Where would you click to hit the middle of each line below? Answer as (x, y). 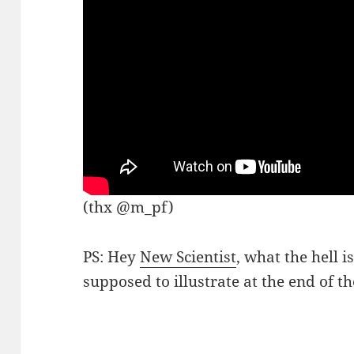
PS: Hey (112, 257)
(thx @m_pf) (129, 207)
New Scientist (188, 257)
